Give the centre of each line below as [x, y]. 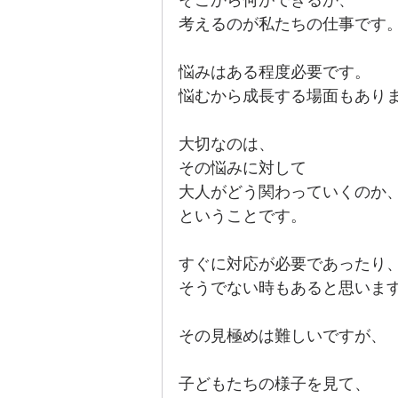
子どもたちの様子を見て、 [275, 384]
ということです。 [243, 216]
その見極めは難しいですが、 [283, 336]
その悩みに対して [243, 168]
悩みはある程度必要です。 [275, 72]
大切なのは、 [227, 144]
